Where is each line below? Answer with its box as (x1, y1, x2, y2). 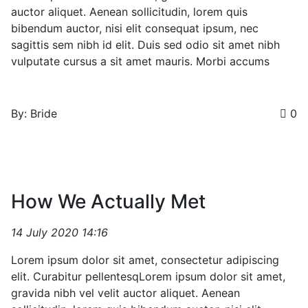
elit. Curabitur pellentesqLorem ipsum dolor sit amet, (11, 269, 285, 283)
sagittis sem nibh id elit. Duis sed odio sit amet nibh (11, 38, 280, 52)
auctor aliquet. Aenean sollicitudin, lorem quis (11, 5, 247, 19)
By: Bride (11, 107, 57, 120)
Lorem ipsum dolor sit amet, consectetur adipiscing (11, 253, 279, 267)
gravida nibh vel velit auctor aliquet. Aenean (11, 286, 240, 300)
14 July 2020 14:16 (11, 225, 108, 239)
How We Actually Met (11, 190, 206, 213)
